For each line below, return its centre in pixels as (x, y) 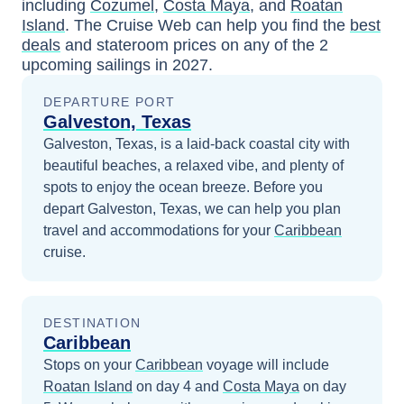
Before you (288, 187)
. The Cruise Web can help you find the (205, 25)
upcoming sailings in (97, 64)
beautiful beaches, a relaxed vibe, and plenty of (193, 165)
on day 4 (162, 386)
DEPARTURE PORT (110, 101)
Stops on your (89, 364)
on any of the (270, 45)
